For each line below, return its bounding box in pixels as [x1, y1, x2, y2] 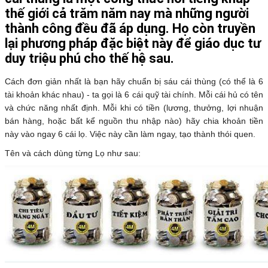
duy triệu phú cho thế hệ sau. [5, 51, 174, 66]
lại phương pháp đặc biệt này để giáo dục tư [5, 36, 261, 51]
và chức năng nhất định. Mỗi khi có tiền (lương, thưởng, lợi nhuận [5, 103, 263, 113]
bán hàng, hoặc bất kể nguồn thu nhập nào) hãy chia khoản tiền [5, 116, 263, 126]
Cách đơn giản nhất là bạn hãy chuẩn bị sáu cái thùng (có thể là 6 [5, 77, 263, 87]
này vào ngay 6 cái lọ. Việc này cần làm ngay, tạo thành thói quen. [5, 129, 255, 139]
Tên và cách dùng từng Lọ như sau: [5, 148, 141, 159]
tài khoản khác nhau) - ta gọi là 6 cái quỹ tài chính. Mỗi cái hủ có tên [5, 90, 263, 100]
